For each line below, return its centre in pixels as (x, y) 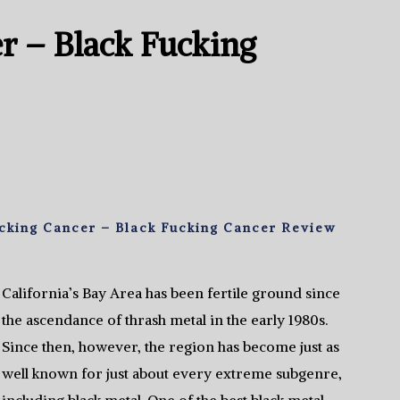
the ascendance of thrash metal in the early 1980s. (165, 320)
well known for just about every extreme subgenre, (172, 373)
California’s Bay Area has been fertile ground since (171, 293)
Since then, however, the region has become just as (171, 346)
